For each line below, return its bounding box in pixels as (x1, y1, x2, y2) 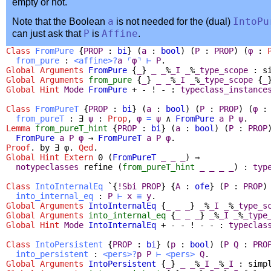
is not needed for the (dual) (114, 16, 233, 27)
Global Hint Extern (6, 152, 93, 162)
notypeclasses (16, 162, 79, 172)
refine (83, 162, 113, 172)
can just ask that (12, 28, 83, 39)
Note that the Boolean (12, 16, 108, 27)
